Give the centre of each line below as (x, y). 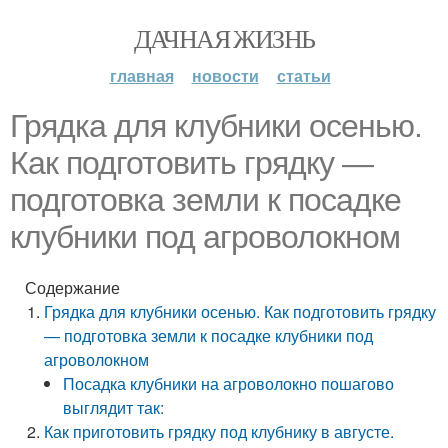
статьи (303, 75)
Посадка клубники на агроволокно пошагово (229, 383)
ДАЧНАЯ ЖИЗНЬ (224, 38)
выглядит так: (114, 407)
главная (141, 75)
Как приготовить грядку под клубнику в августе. (219, 431)
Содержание (72, 287)
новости (225, 75)
